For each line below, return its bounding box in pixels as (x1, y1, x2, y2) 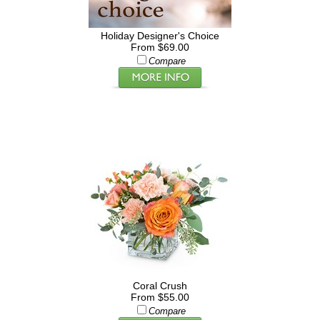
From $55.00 (130, 291, 189, 303)
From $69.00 (130, 41, 189, 53)
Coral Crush (132, 280, 187, 291)
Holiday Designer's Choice (100, 30, 219, 41)
